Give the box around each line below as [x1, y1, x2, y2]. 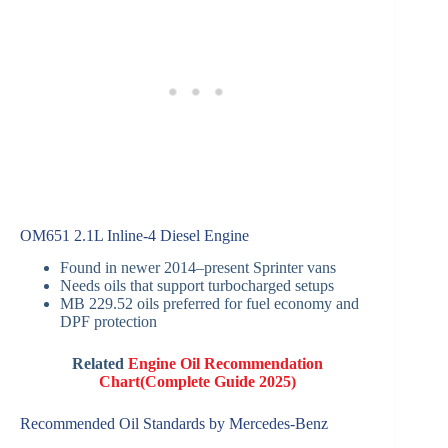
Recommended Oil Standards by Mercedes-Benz [20, 415, 328, 433]
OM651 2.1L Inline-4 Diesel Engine [20, 226, 249, 244]
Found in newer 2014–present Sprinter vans [60, 259, 336, 277]
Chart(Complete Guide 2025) [98, 373, 296, 391]
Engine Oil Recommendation [127, 355, 323, 373]
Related [71, 355, 128, 373]
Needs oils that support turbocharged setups [60, 277, 334, 295]
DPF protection [60, 313, 157, 331]
